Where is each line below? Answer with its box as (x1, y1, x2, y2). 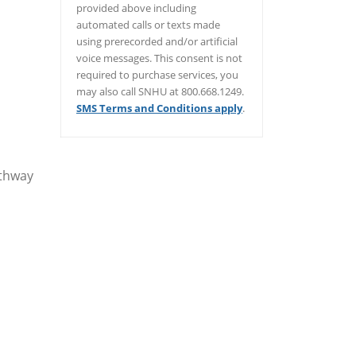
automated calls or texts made (76, 17, 220, 32)
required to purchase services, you (76, 67, 238, 82)
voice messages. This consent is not (76, 50, 242, 65)
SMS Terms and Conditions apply (76, 100, 242, 115)
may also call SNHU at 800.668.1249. (76, 83, 244, 99)
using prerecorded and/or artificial (76, 33, 238, 48)
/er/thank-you (76, 122, 159, 141)
